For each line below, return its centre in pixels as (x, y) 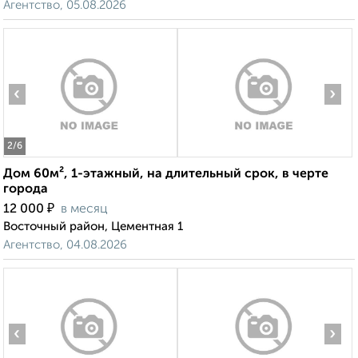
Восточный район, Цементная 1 (93, 227)
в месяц (84, 210)
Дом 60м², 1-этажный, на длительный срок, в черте (166, 175)
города (26, 190)
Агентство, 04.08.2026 (65, 245)
